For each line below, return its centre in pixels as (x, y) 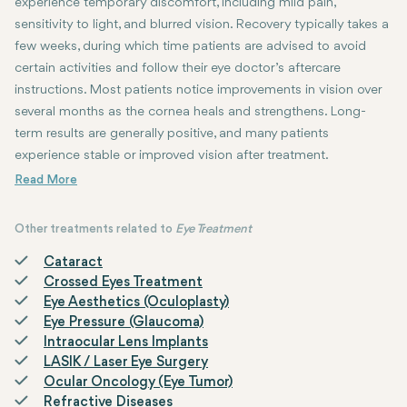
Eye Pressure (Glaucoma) (124, 323)
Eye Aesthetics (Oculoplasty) (136, 303)
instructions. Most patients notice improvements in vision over (198, 91)
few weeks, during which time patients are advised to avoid (190, 47)
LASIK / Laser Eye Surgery (126, 363)
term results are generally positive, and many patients (172, 134)
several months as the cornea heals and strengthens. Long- (190, 113)
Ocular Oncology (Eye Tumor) (138, 383)
